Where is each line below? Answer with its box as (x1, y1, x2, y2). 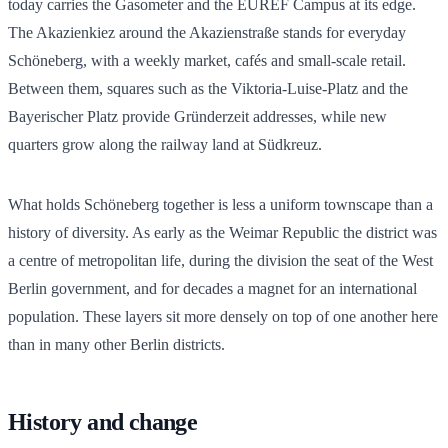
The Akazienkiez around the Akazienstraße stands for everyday (8, 23, 406, 41)
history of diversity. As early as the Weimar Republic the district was (8, 223, 437, 241)
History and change (8, 408, 198, 435)
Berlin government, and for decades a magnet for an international (8, 279, 417, 297)
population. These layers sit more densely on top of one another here (8, 307, 438, 325)
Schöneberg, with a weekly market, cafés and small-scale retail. (8, 51, 406, 69)
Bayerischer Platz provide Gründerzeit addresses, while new (8, 107, 387, 125)
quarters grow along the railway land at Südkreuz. (8, 135, 322, 153)
